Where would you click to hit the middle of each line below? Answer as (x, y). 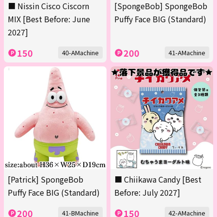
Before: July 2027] (147, 193)
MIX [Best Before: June (49, 19)
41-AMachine (187, 53)
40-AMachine (80, 53)
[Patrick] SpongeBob (46, 179)
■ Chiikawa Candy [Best (158, 179)
